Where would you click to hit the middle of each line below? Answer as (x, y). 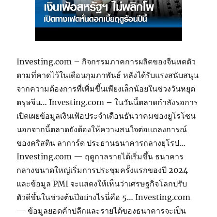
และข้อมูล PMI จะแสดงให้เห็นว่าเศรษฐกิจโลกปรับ (102, 183)
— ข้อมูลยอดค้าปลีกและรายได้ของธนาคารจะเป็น (101, 210)
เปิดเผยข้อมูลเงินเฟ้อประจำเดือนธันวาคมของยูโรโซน (106, 116)
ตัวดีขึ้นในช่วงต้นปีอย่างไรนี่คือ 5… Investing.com (104, 197)
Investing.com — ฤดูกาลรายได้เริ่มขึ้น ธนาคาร (100, 156)
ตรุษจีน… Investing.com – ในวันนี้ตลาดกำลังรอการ (108, 102)
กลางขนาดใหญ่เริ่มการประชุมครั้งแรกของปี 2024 (102, 170)
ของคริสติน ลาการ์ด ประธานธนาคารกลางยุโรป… (101, 143)
